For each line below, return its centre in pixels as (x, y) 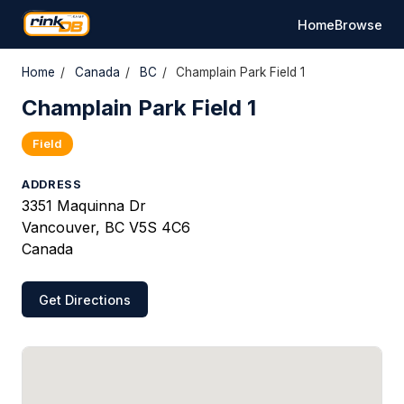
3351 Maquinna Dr (84, 206)
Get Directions (85, 299)
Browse (358, 24)
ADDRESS (52, 184)
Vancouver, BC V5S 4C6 (106, 227)
